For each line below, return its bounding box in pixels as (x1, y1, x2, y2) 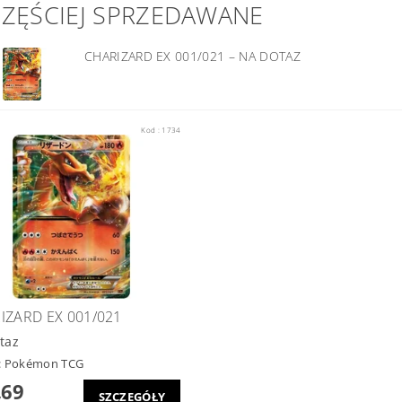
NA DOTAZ (239, 48, 301, 66)
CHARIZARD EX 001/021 (83, 48, 229, 66)
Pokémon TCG (4, 354, 84, 371)
